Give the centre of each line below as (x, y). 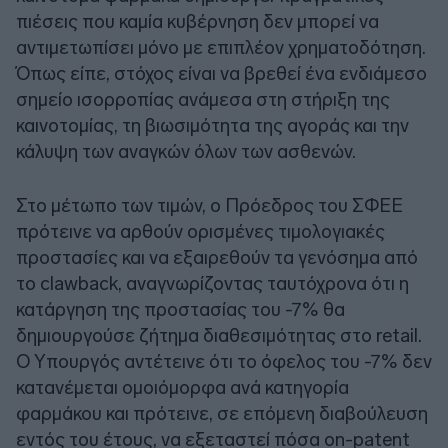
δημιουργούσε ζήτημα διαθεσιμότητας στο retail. (219, 335)
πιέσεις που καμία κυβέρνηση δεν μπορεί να (197, 21)
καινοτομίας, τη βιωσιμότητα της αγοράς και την (212, 125)
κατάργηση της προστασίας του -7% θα (180, 309)
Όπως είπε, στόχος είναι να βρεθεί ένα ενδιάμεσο (221, 73)
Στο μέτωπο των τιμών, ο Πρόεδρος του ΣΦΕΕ (209, 205)
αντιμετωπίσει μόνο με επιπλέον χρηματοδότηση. (221, 47)
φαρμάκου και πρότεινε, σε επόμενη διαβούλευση (222, 413)
